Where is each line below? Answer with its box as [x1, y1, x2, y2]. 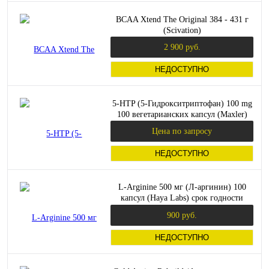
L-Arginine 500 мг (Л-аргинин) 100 [118, 183, 246, 192]
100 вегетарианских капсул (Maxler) [116, 109, 247, 119]
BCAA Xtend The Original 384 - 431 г [115, 14, 249, 24]
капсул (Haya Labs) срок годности [121, 193, 243, 202]
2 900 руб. [163, 42, 201, 52]
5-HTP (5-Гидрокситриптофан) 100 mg [112, 98, 252, 108]
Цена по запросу [152, 126, 212, 136]
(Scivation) [163, 25, 201, 35]
